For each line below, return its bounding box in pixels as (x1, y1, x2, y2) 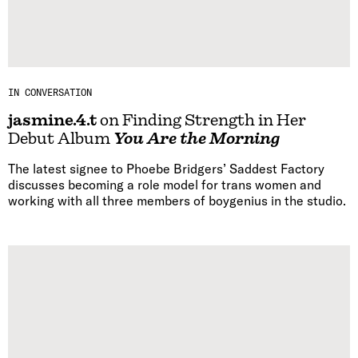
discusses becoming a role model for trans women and (8, 176, 321, 193)
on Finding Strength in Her (97, 110, 306, 129)
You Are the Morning (113, 129, 280, 148)
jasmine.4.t (8, 110, 97, 129)
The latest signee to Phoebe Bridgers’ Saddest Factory (8, 160, 324, 177)
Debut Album (8, 129, 113, 148)
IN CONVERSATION (8, 86, 92, 98)
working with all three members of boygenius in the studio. (8, 192, 346, 209)
